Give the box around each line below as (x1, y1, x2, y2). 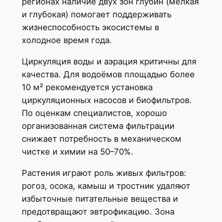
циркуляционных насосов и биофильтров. (21, 95, 192, 105)
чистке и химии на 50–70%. (21, 146, 133, 157)
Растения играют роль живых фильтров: (21, 167, 186, 178)
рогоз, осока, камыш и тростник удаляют (21, 180, 190, 191)
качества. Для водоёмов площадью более (21, 69, 195, 79)
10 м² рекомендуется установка (21, 82, 153, 92)
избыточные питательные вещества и (21, 193, 178, 204)
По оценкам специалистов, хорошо (21, 108, 167, 118)
